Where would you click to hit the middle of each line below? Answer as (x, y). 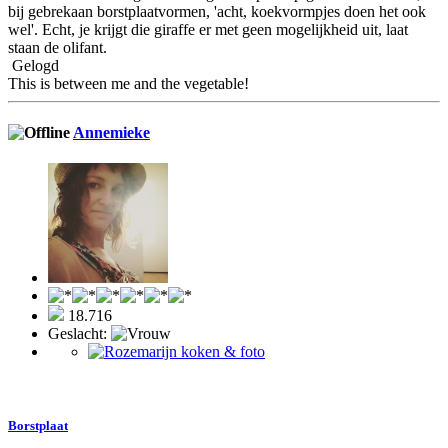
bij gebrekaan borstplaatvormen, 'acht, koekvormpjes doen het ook (217, 11)
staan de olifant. (57, 47)
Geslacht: (79, 334)
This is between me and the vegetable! (128, 83)
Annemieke (111, 133)
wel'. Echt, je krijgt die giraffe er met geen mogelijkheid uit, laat (208, 29)
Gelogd (33, 65)
